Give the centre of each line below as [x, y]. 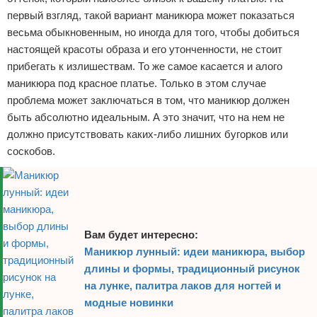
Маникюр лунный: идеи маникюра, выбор [195, 252]
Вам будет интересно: [141, 235]
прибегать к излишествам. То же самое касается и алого [145, 66]
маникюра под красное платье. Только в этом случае [137, 83]
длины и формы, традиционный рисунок [192, 269]
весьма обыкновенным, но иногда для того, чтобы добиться [153, 32]
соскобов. [31, 151]
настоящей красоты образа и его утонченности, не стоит [145, 49]
